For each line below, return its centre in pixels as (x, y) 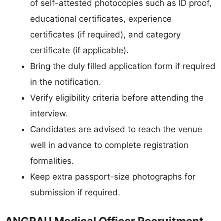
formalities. (52, 161)
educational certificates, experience (101, 19)
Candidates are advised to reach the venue (116, 129)
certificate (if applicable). (79, 51)
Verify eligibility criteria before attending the (117, 98)
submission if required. (75, 193)
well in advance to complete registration (109, 145)
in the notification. (66, 82)
